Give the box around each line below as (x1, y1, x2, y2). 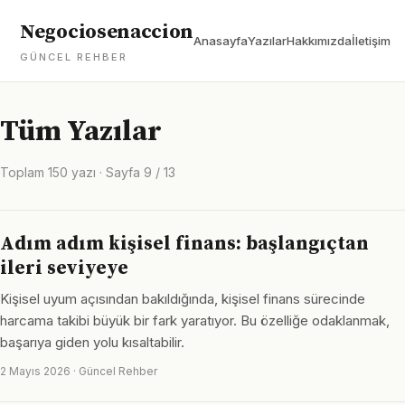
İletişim (352, 33, 391, 48)
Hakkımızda (287, 33, 353, 48)
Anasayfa (193, 33, 249, 48)
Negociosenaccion (20, 20, 194, 44)
